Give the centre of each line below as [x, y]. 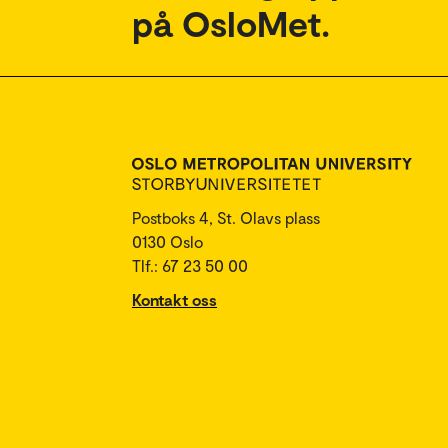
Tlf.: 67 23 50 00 [190, 265]
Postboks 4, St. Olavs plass [226, 217]
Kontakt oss [174, 299]
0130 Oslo [167, 241]
